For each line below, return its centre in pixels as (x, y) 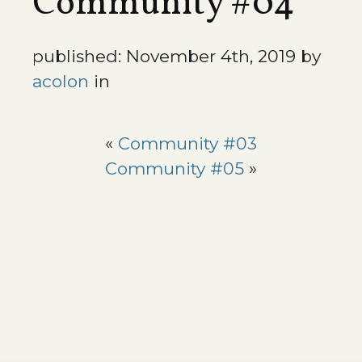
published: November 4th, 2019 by (177, 57)
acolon (61, 82)
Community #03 (187, 144)
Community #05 (175, 169)
